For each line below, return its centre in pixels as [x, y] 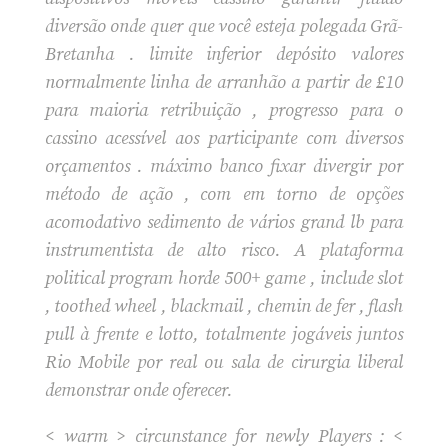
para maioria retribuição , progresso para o [224, 110]
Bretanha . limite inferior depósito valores [224, 54]
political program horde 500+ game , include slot [224, 278]
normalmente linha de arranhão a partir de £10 [224, 82]
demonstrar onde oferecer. [138, 390]
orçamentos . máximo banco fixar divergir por [224, 166]
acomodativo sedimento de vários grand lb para [224, 222]
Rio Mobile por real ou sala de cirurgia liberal [224, 362]
